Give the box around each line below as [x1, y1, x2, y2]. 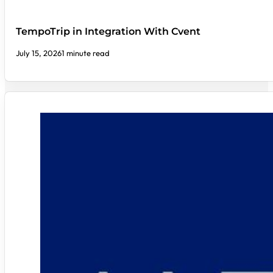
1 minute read [62, 48, 110, 58]
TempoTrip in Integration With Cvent [16, 25, 201, 38]
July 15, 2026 [16, 48, 62, 58]
